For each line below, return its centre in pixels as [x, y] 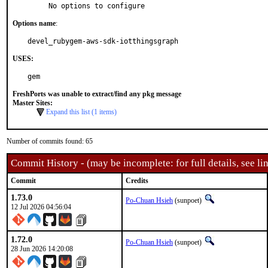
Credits [137, 181]
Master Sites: [33, 103]
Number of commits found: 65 [50, 141]
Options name [34, 23]
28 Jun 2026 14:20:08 [42, 249]
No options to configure [97, 6]
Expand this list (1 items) [81, 112]
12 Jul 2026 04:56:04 [41, 207]
